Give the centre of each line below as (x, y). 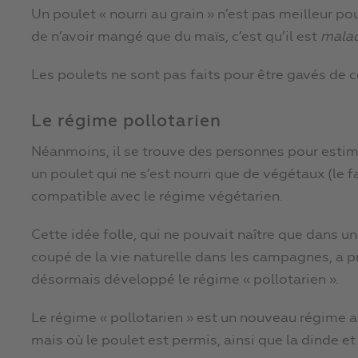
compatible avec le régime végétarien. (157, 197)
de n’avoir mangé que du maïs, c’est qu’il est (176, 38)
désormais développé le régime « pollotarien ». (185, 280)
